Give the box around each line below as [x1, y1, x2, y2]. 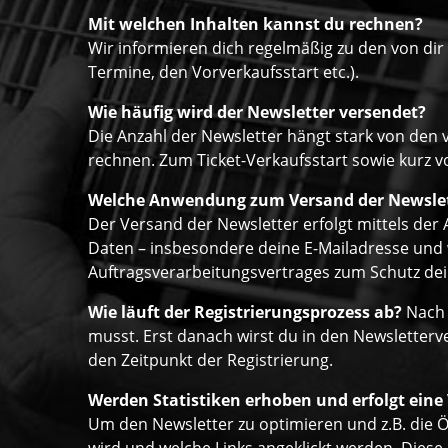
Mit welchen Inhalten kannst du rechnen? [88, 13, 423, 36]
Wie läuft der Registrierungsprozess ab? [88, 301, 402, 324]
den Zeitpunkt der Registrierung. [88, 349, 333, 372]
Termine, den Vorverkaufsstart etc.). [88, 61, 359, 84]
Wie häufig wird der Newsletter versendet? [88, 101, 426, 124]
